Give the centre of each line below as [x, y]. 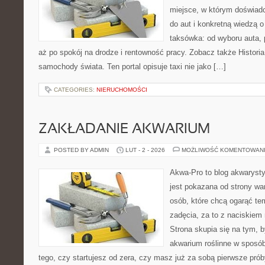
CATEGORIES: [75, 90]
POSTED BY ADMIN [82, 150]
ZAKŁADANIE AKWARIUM [124, 130]
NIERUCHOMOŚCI [122, 90]
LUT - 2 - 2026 [145, 150]
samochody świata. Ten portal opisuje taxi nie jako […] [132, 67]
